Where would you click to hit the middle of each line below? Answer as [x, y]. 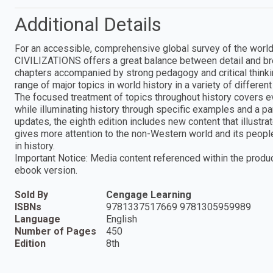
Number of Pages [55, 231]
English [122, 219]
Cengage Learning [149, 194]
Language [37, 219]
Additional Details [88, 24]
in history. [35, 146]
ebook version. [46, 170]
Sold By [31, 194]
